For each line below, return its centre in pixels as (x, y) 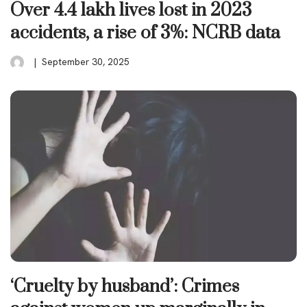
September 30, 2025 (86, 61)
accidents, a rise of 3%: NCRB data (145, 33)
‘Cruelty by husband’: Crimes (125, 286)
